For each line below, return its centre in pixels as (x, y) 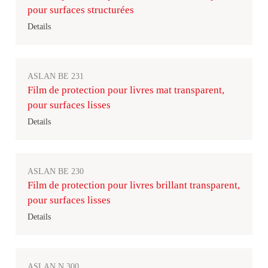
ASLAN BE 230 (56, 171)
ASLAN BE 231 (56, 76)
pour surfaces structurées (81, 10)
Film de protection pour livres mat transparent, (126, 90)
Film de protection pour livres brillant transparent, (134, 185)
